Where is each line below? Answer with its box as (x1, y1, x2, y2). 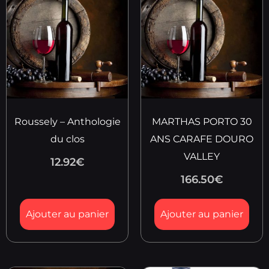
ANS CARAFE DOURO (150, 133, 253, 145)
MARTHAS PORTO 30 (151, 116, 252, 128)
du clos (50, 133, 85, 145)
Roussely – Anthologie (14, 116, 121, 128)
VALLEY (184, 151, 220, 163)
